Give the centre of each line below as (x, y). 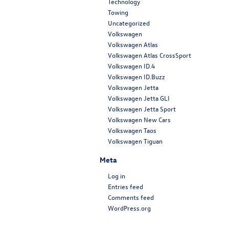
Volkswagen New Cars (139, 119)
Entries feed (125, 186)
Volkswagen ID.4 (131, 65)
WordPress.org (129, 208)
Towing (118, 12)
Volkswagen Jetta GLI (139, 98)
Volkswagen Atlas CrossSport (150, 55)
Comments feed (131, 197)
